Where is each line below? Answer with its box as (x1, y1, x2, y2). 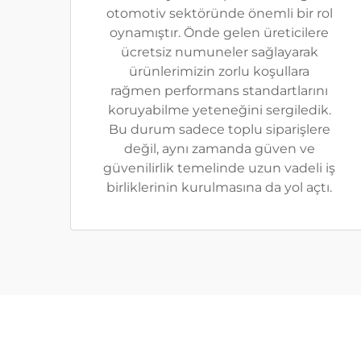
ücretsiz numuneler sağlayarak (120, 44, 318, 60)
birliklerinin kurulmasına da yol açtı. (106, 180, 332, 196)
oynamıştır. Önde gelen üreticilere (110, 25, 329, 41)
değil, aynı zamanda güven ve (123, 141, 315, 157)
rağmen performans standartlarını (110, 83, 328, 99)
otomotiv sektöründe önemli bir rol (106, 6, 333, 22)
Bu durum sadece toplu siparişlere (108, 122, 330, 138)
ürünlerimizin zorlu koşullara (129, 64, 309, 80)
